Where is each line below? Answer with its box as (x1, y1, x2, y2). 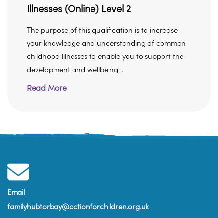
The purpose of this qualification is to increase (27, 26, 178, 35)
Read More (27, 84, 67, 92)
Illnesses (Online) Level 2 (27, 3, 131, 15)
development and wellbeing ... (27, 66, 125, 74)
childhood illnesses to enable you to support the (27, 53, 183, 61)
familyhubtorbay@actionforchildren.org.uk (7, 203, 149, 211)
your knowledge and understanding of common (27, 39, 186, 48)
